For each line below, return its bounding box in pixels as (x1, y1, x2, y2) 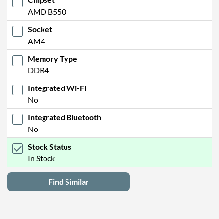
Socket (28, 24, 52, 34)
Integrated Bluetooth (28, 112, 101, 122)
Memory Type (28, 53, 77, 63)
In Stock (28, 153, 55, 163)
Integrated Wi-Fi (28, 83, 86, 92)
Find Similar (48, 176, 89, 186)
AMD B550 (28, 6, 66, 16)
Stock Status (28, 141, 71, 151)
